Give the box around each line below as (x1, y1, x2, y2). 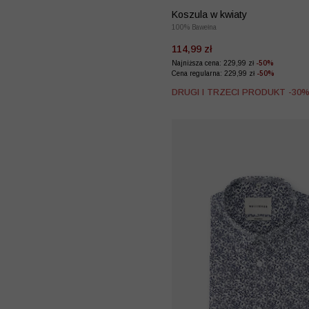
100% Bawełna (172, 23, 217, 32)
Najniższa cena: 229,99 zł (172, 59, 256, 68)
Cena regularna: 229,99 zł (172, 70, 257, 78)
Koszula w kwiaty (172, 9, 247, 21)
